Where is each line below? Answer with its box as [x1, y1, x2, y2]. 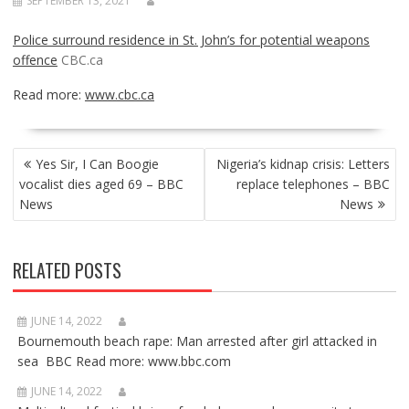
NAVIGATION [11, 163, 94, 191]
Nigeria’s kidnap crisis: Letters [216, 155, 391, 173]
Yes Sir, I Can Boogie [35, 155, 159, 173]
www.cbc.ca [84, 86, 154, 103]
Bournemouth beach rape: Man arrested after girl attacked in [16, 332, 377, 350]
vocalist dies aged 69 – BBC [18, 175, 184, 193]
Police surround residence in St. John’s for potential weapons [12, 31, 370, 48]
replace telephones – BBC [236, 175, 391, 193]
